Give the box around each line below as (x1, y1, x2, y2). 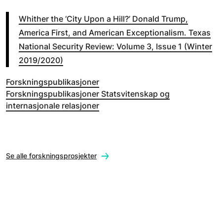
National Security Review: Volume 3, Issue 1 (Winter (19, 41, 212, 52)
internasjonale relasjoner (6, 101, 99, 111)
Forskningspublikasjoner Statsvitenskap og (6, 89, 170, 99)
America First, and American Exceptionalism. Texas (19, 28, 211, 38)
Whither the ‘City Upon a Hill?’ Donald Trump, (19, 14, 188, 24)
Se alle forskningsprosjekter (6, 151, 97, 160)
